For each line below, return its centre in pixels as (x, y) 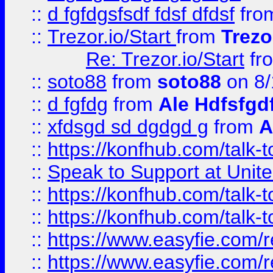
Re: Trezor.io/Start (165, 59)
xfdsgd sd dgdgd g (128, 127)
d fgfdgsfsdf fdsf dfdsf (141, 14)
